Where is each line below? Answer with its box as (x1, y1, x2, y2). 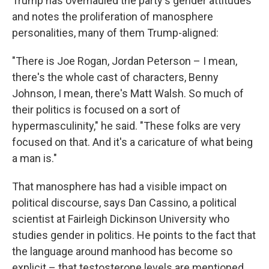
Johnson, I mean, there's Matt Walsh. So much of (12, 87, 244, 100)
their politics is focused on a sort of (12, 103, 181, 116)
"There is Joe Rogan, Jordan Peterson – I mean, (12, 55, 237, 68)
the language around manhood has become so (12, 245, 232, 258)
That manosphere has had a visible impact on (12, 180, 227, 193)
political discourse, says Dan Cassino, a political (12, 196, 237, 210)
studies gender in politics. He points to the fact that (12, 229, 256, 242)
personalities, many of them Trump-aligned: (12, 26, 219, 40)
